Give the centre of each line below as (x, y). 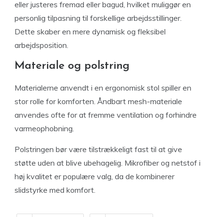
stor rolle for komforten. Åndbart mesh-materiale (98, 101)
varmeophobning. (44, 128)
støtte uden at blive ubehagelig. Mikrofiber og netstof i (108, 163)
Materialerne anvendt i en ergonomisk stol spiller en (103, 88)
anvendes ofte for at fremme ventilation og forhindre (106, 115)
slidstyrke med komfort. (55, 190)
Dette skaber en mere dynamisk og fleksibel (90, 31)
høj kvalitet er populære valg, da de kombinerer (94, 176)
